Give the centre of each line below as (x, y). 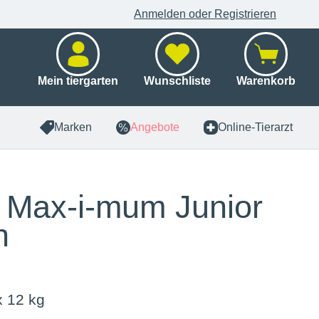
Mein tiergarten (78, 81)
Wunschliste (177, 81)
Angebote (155, 127)
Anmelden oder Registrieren (205, 14)
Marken (73, 127)
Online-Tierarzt (255, 127)
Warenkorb (266, 81)
